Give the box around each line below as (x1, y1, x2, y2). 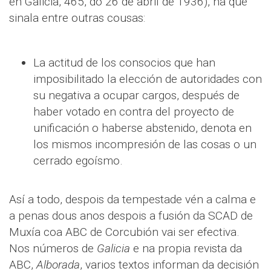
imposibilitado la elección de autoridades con (33, 72, 262, 87)
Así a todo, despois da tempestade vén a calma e (9, 192, 256, 207)
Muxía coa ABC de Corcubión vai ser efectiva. (9, 225, 240, 240)
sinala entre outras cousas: (9, 11, 145, 25)
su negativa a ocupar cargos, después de (33, 88, 240, 103)
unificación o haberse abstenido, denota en (33, 121, 252, 135)
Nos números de (9, 241, 97, 256)
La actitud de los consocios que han (33, 56, 215, 70)
